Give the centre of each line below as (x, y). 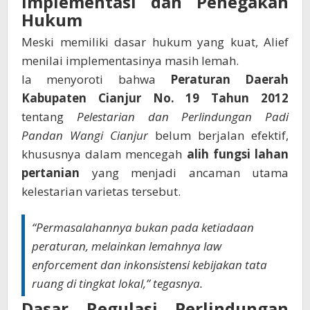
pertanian (51, 173)
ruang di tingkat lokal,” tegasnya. (117, 284)
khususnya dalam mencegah (104, 154)
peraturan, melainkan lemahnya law (127, 246)
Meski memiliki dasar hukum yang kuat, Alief (155, 42)
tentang (49, 117)
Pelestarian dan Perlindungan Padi (182, 117)
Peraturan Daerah (229, 80)
